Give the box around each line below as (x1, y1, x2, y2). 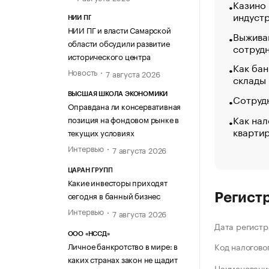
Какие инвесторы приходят (67, 176, 168, 189)
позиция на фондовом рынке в (67, 113, 180, 125)
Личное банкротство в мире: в (67, 239, 178, 252)
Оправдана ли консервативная (67, 100, 181, 112)
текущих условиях (67, 126, 134, 139)
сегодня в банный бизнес (67, 189, 160, 202)
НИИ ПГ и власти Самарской (67, 23, 171, 35)
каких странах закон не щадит (67, 252, 178, 265)
